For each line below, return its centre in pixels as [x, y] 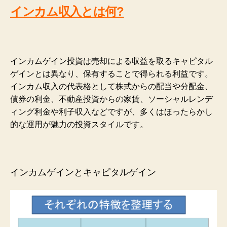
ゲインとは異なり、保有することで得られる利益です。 [111, 73]
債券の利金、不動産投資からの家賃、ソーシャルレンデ [111, 99]
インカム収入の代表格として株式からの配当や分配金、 [111, 86]
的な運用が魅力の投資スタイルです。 [79, 124]
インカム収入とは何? [67, 12]
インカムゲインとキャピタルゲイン [83, 172]
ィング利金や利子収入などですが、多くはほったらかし [111, 111]
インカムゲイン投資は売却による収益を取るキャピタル [111, 61]
